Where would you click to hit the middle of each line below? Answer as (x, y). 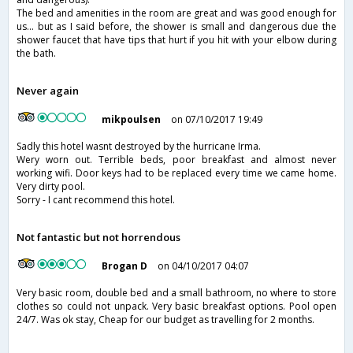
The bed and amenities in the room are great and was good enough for (176, 13)
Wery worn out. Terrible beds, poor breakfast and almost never (176, 160)
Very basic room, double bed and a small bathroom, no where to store (176, 293)
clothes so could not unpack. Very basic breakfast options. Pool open (176, 307)
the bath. (36, 54)
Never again (48, 91)
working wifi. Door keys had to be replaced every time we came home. (176, 173)
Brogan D (125, 266)
